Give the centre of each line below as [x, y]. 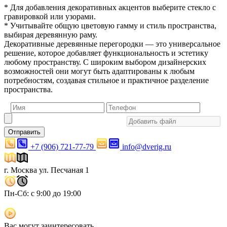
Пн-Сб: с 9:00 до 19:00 [43, 193]
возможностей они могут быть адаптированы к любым [99, 71]
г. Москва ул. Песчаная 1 [47, 170]
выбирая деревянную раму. [51, 35]
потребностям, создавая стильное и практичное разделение [106, 80]
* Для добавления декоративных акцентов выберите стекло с [110, 7]
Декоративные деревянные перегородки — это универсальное [112, 44]
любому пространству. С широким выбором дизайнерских [105, 62]
